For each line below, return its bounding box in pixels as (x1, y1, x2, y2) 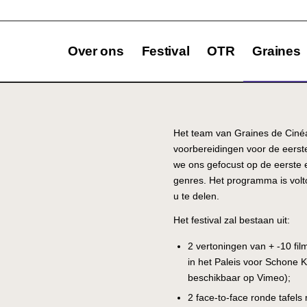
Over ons (67, 44, 124, 58)
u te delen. (173, 190, 220, 201)
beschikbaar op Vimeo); (188, 271, 291, 283)
